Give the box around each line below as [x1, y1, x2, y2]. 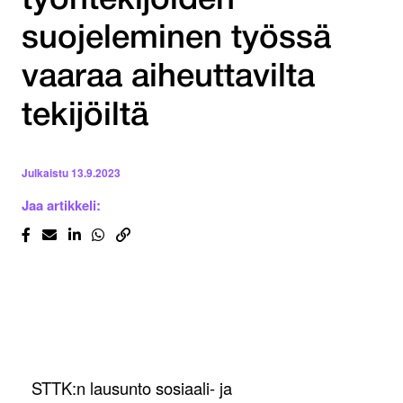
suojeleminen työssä [22, 24, 331, 55]
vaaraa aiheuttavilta [22, 63, 315, 94]
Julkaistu [22, 165, 68, 182]
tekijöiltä [22, 102, 148, 132]
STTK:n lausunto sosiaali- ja [31, 376, 232, 400]
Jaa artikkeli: [22, 195, 101, 216]
